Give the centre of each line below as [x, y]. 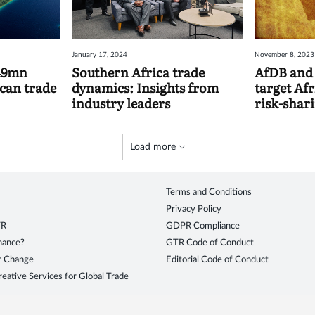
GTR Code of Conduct [210, 243]
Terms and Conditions [209, 192]
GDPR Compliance [203, 226]
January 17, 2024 [100, 55]
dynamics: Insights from [146, 88]
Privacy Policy [194, 209]
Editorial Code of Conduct [217, 260]
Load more [154, 147]
